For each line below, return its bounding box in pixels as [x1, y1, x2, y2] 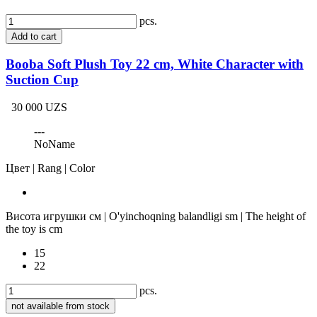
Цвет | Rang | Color [6, 162, 95, 175]
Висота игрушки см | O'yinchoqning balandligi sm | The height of [6, 210, 306, 223]
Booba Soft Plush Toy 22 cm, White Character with [6, 57, 304, 72]
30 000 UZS [11, 101, 67, 114]
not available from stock [11, 301, 110, 312]
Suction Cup [6, 72, 79, 88]
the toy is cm [6, 223, 62, 236]
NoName [34, 138, 75, 151]
